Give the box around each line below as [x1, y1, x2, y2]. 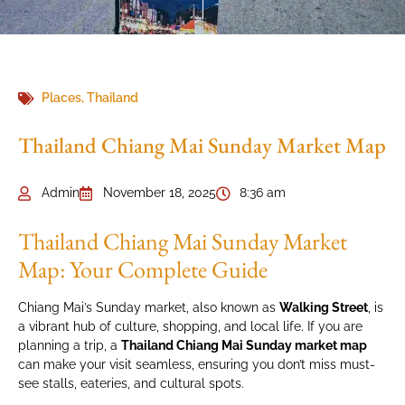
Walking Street [279, 300, 368, 315]
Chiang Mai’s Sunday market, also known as [18, 300, 279, 315]
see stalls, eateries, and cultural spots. [18, 376, 244, 391]
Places [42, 90, 81, 105]
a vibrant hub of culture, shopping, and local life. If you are [18, 319, 363, 334]
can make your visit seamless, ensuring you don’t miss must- [18, 357, 375, 372]
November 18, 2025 [103, 185, 216, 200]
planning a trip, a [18, 338, 121, 353]
